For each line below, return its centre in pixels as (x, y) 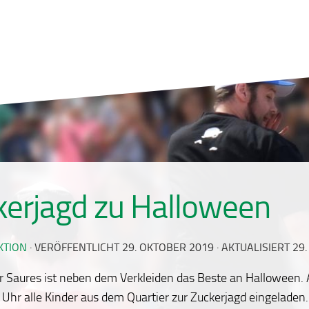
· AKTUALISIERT (253, 247)
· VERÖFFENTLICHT (76, 247)
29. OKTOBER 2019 (168, 247)
